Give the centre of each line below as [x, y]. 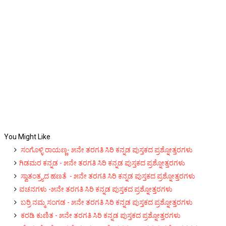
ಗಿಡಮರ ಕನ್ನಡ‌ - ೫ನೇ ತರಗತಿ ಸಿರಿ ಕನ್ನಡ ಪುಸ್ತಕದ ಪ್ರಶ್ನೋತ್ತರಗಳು [102, 163]
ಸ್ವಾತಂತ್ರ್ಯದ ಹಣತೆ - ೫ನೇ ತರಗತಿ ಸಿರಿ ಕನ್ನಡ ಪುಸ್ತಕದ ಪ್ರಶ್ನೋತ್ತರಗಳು [107, 176]
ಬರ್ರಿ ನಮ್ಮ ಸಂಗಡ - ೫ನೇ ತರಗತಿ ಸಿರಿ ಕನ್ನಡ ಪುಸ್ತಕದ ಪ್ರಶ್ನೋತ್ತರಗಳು [106, 202]
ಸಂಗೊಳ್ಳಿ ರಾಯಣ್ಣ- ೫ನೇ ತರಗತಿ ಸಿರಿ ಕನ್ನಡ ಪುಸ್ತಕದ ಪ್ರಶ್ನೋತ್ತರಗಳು [106, 150]
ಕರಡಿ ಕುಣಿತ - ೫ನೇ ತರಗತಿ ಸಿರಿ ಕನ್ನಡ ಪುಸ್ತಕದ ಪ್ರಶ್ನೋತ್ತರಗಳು [100, 215]
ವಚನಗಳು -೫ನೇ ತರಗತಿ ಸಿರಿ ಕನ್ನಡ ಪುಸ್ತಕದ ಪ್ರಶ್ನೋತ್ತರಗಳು [96, 189]
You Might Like [27, 137]
